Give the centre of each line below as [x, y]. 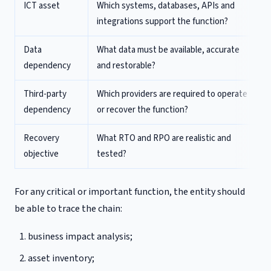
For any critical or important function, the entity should [130, 192]
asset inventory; [61, 258]
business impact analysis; [80, 237]
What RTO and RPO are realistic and [164, 138]
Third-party [45, 94]
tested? [112, 154]
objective [41, 154]
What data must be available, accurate [168, 50]
